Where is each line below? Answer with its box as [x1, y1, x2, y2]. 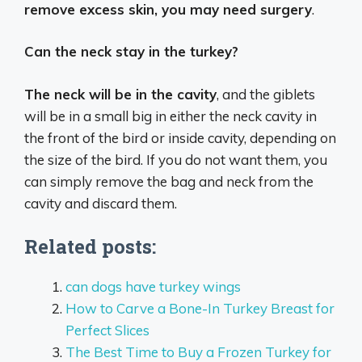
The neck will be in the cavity [24, 85, 217, 103]
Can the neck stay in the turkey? [24, 43, 238, 61]
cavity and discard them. [24, 194, 177, 212]
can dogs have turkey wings [65, 278, 241, 296]
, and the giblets [217, 85, 315, 103]
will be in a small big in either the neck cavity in [24, 107, 317, 124]
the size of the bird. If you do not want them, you [24, 150, 327, 168]
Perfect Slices [65, 322, 149, 339]
